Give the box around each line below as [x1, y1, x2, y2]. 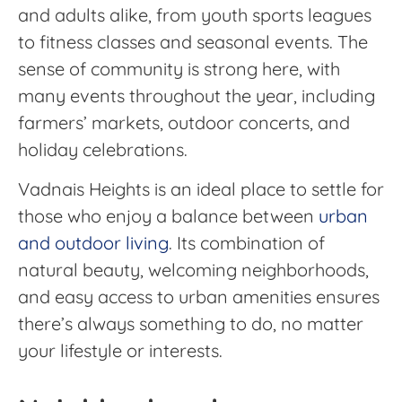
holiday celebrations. [18, 137, 188, 161]
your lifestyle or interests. [18, 338, 223, 362]
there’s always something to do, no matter [18, 311, 363, 335]
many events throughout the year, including [18, 83, 375, 107]
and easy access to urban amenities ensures [18, 284, 380, 308]
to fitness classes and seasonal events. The [18, 30, 368, 53]
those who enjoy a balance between [18, 204, 319, 227]
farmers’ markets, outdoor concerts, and [18, 110, 350, 134]
